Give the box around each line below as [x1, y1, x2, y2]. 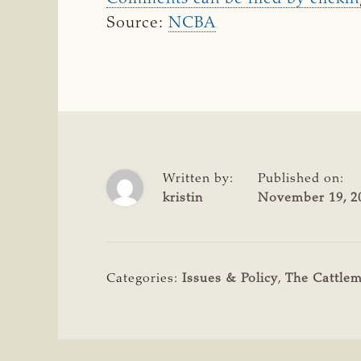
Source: [106, 15, 168, 31]
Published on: [258, 172, 344, 185]
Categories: [106, 272, 182, 285]
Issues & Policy [182, 272, 278, 285]
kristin [163, 191, 203, 205]
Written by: [163, 172, 234, 185]
